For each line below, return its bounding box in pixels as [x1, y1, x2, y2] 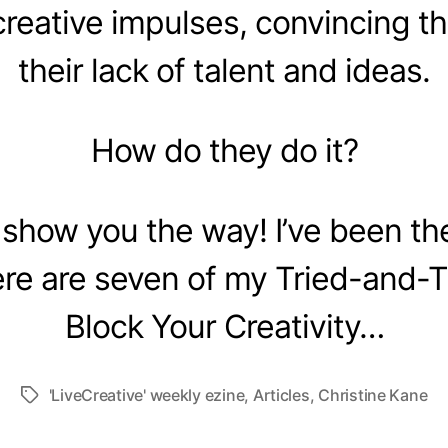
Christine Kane [318, 385, 428, 405]
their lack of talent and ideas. [18, 51, 430, 90]
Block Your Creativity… [64, 307, 384, 346]
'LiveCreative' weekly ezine [48, 385, 245, 405]
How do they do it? [90, 131, 358, 170]
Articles [252, 385, 310, 405]
